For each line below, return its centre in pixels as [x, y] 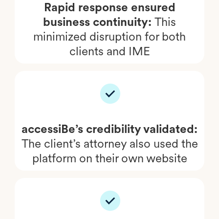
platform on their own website [109, 158]
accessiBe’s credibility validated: [109, 129]
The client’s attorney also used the [109, 143]
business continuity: [99, 22]
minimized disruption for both [109, 36]
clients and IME [109, 51]
